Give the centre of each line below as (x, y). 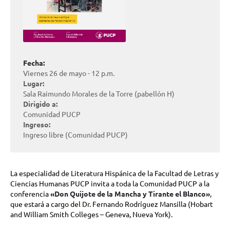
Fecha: (34, 63)
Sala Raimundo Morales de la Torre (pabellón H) (99, 94)
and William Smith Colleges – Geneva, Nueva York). (91, 214)
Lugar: (34, 83)
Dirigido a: (40, 104)
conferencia (30, 194)
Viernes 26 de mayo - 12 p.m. (69, 73)
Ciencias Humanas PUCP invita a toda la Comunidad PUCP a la (110, 184)
